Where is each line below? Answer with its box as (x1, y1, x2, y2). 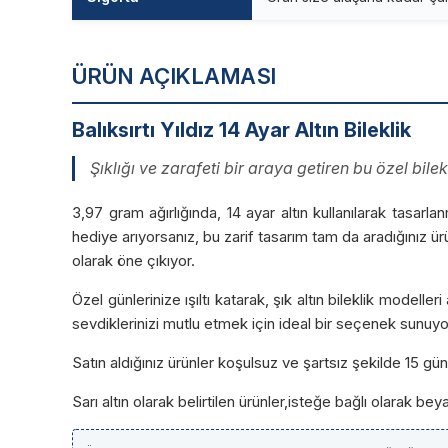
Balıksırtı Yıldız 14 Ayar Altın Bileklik (72, 118, 411, 143)
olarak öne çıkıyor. (72, 251, 195, 271)
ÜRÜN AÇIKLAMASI (72, 63, 277, 90)
